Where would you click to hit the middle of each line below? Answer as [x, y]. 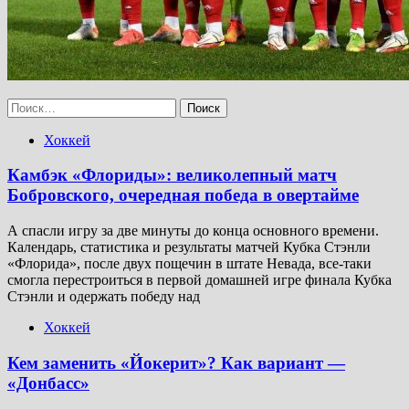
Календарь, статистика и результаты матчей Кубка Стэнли [189, 247]
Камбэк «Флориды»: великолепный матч [172, 175]
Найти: [28, 105]
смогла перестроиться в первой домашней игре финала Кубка [199, 280]
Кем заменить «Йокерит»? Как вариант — [176, 362]
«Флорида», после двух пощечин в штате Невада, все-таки [189, 264]
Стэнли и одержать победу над [104, 297]
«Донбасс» [48, 383]
